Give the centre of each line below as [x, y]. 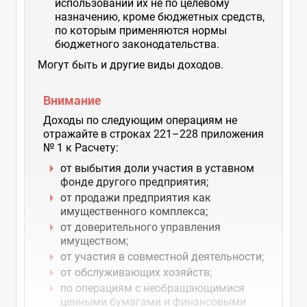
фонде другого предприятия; [134, 182]
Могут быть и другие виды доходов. [131, 65]
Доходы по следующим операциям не [140, 121]
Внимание [72, 101]
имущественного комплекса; [134, 212]
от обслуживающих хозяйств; [136, 273]
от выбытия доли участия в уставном [157, 169]
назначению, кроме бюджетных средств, [160, 17]
